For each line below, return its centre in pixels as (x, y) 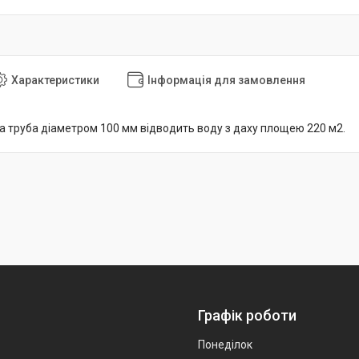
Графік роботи (247, 316)
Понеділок (225, 345)
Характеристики (55, 80)
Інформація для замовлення (226, 80)
